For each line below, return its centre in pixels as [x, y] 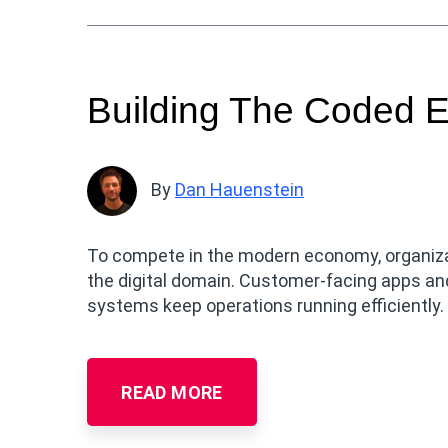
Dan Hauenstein [239, 189]
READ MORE [172, 392]
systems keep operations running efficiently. [265, 305]
